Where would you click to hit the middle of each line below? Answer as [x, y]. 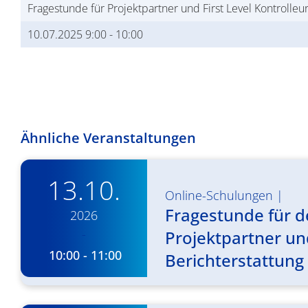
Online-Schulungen [219, 195]
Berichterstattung [234, 260]
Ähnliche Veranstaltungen [108, 137]
